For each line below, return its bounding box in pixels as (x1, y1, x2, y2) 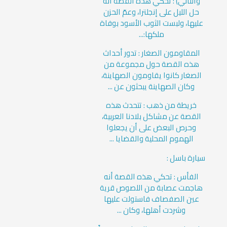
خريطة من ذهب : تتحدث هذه (106, 98, 197, 113)
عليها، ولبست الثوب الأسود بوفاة (99, 15, 203, 30)
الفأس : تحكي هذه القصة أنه (104, 169, 199, 184)
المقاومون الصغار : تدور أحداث (102, 46, 200, 61)
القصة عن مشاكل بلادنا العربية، (101, 109, 201, 124)
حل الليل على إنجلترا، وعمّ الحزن (103, 4, 200, 19)
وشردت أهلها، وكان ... (117, 203, 186, 218)
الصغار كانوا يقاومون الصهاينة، (101, 68, 202, 83)
